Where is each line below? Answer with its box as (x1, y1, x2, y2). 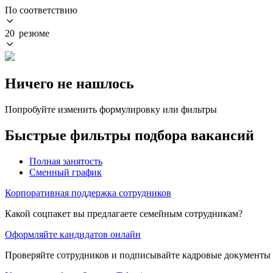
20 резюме (5, 27, 49, 38)
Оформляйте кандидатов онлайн (5, 229, 141, 239)
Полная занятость (29, 155, 102, 166)
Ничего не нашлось (5, 75, 134, 91)
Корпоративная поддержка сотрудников (5, 187, 171, 198)
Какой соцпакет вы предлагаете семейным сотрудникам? (5, 208, 243, 219)
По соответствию (5, 4, 77, 15)
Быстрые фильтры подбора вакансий (5, 127, 254, 143)
